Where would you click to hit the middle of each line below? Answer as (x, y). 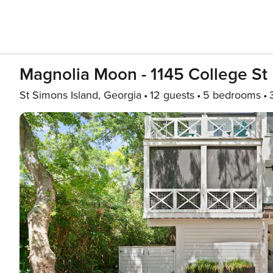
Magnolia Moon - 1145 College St (144, 74)
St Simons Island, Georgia (80, 95)
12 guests (172, 95)
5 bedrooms (232, 95)
